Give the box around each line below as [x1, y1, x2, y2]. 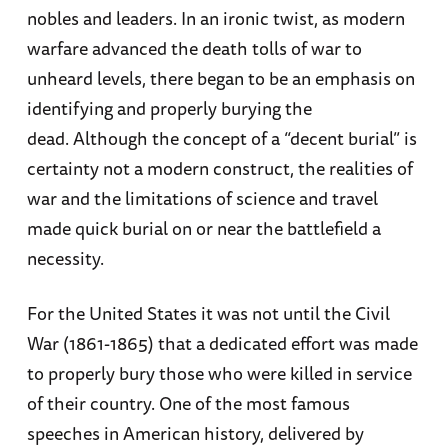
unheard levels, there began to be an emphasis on [26, 63, 415, 92]
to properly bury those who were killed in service [26, 359, 412, 388]
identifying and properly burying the [26, 93, 312, 122]
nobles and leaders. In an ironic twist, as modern [26, 3, 405, 32]
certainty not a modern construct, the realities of [26, 153, 413, 182]
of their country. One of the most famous [26, 389, 350, 418]
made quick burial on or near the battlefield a [26, 213, 381, 242]
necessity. [26, 243, 104, 272]
